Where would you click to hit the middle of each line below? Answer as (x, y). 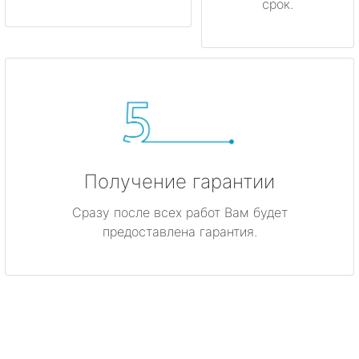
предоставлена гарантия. (179, 231)
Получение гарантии (179, 181)
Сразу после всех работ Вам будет (179, 212)
